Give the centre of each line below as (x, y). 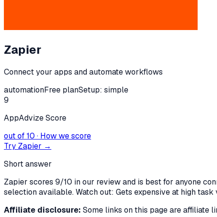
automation (24, 90)
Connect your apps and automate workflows (83, 72)
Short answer (28, 164)
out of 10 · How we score (47, 136)
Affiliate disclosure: (42, 210)
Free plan (61, 90)
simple (116, 90)
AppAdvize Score (35, 118)
